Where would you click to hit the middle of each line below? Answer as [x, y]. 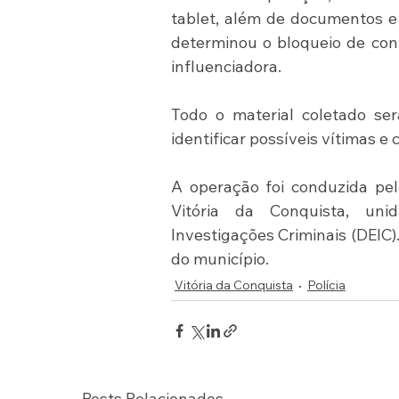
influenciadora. [226, 67]
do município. [220, 259]
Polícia [326, 285]
